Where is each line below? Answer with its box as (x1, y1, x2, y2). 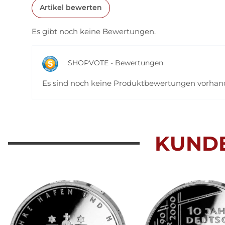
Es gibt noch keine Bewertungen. (32, 26, 156, 36)
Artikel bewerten (40, 3, 102, 13)
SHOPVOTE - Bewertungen (66, 58, 163, 68)
